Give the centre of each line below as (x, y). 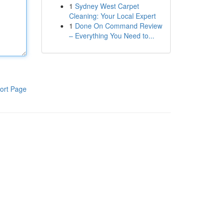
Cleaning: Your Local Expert (112, 16)
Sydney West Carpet (107, 6)
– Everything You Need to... (111, 36)
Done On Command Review (118, 26)
